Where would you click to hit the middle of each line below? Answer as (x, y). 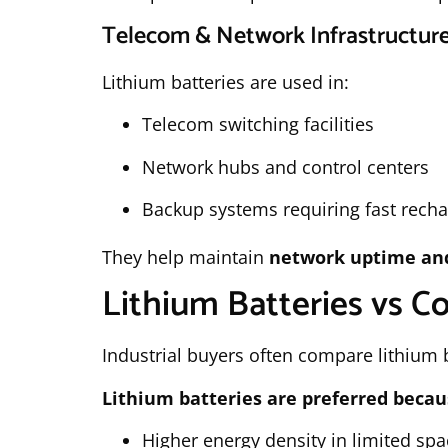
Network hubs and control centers (285, 166)
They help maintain (185, 257)
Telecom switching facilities (258, 124)
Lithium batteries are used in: (225, 81)
